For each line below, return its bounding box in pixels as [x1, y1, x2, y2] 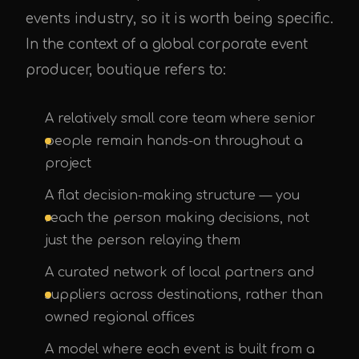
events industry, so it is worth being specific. [26, 11, 333, 26]
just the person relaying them [45, 233, 240, 248]
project [45, 156, 91, 171]
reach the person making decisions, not [45, 211, 309, 225]
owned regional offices [45, 310, 195, 325]
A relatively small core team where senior [45, 111, 316, 126]
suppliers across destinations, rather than [45, 288, 323, 302]
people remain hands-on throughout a [45, 134, 303, 148]
